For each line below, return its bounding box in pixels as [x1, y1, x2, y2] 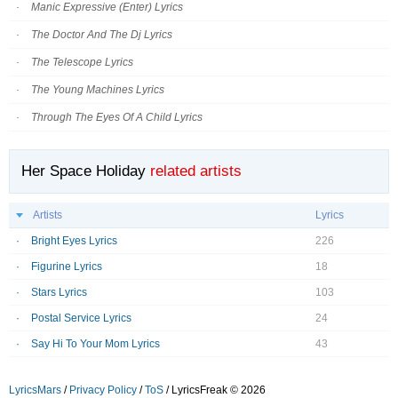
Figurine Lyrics [31, 260, 102, 274]
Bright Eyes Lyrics [31, 235, 117, 248]
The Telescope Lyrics [31, 56, 133, 68]
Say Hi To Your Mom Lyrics [31, 338, 160, 351]
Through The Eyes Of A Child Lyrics [31, 111, 203, 123]
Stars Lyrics [31, 286, 87, 299]
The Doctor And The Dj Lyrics [31, 28, 172, 41]
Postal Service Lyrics [31, 312, 131, 325]
